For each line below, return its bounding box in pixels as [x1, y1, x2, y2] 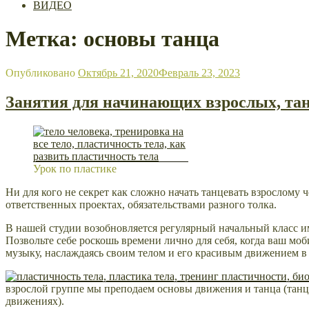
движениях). [6, 295, 64, 307]
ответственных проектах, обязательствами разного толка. [6, 198, 277, 210]
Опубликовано [6, 66, 75, 79]
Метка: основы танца [6, 26, 219, 52]
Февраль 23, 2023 [159, 66, 240, 79]
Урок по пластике [33, 162, 117, 175]
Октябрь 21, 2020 [78, 66, 159, 79]
